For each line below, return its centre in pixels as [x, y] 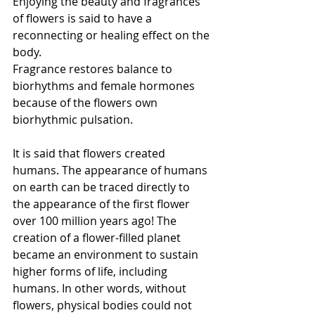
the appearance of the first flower [103, 204]
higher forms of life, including [91, 271]
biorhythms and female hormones [105, 86]
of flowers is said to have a [84, 18]
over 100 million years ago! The [96, 221]
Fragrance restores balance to [94, 69]
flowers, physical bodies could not [104, 305]
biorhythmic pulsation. [73, 120]
